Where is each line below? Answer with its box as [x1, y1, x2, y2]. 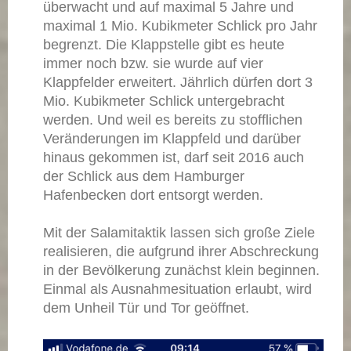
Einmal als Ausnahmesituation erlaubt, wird [43, 280, 312, 297]
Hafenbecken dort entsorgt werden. [43, 186, 267, 203]
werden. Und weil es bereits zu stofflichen [43, 111, 302, 128]
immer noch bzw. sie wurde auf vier [43, 55, 263, 71]
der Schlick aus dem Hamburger [43, 168, 244, 184]
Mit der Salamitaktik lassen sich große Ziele [43, 224, 315, 241]
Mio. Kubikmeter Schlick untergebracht [43, 92, 284, 109]
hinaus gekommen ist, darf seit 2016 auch [43, 149, 304, 165]
